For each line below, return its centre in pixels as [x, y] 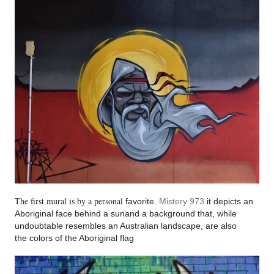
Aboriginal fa [39, 214]
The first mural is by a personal [69, 201]
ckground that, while [198, 214]
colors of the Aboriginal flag [82, 238]
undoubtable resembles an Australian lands [98, 226]
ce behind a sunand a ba [111, 214]
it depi [217, 202]
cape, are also [209, 226]
